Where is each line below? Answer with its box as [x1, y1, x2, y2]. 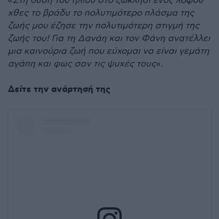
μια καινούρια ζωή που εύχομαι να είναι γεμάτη [8, 46, 209, 56]
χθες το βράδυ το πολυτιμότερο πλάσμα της [8, 8, 194, 18]
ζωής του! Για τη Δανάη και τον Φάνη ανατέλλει [8, 33, 210, 44]
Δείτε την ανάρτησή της [8, 84, 110, 95]
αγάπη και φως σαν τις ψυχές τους [8, 59, 156, 69]
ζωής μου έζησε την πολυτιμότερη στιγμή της [8, 21, 199, 31]
